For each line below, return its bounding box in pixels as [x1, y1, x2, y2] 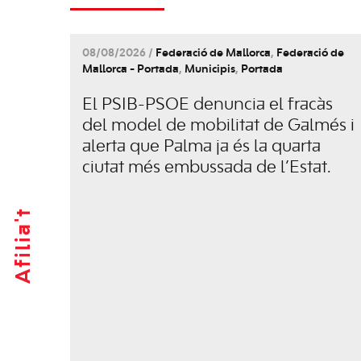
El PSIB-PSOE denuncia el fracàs [82, 96, 333, 113]
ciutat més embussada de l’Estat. [82, 159, 331, 176]
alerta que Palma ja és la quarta [82, 138, 321, 155]
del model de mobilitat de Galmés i [82, 117, 355, 134]
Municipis [185, 64, 235, 75]
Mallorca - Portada [82, 64, 179, 75]
